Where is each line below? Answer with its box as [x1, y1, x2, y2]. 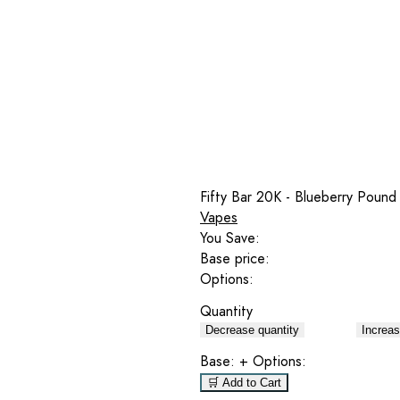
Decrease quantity [205, 323, 299, 337]
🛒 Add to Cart [207, 375, 281, 389]
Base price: [200, 247, 270, 269]
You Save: [200, 227, 260, 248]
